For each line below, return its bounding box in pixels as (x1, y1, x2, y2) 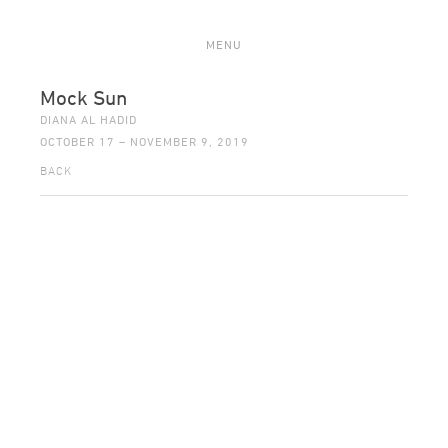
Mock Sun (40, 86, 127, 109)
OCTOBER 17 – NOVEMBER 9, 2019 (40, 134, 249, 148)
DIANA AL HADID (40, 112, 137, 126)
